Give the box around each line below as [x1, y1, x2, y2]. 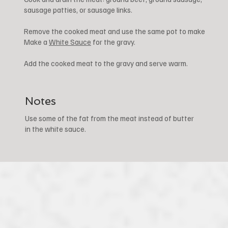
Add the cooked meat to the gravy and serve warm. [24, 59, 188, 68]
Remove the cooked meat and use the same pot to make [24, 26, 205, 36]
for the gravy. [91, 37, 137, 46]
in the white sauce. [25, 124, 86, 133]
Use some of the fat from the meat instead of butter [25, 113, 194, 123]
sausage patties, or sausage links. [24, 5, 134, 14]
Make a [24, 37, 49, 46]
